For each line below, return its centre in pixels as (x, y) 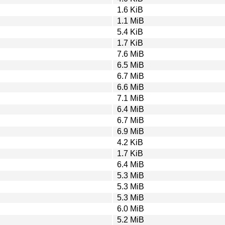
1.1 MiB (131, 21)
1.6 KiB (130, 10)
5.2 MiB (131, 219)
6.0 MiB (131, 208)
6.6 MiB (131, 87)
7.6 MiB (131, 54)
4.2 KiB (130, 142)
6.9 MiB (131, 131)
